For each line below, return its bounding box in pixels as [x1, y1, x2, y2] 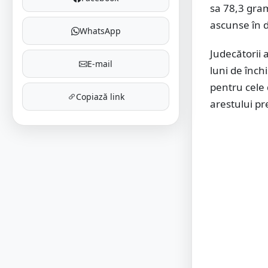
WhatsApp [79, 25, 121, 36]
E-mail [87, 58, 112, 69]
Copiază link [75, 91, 124, 102]
